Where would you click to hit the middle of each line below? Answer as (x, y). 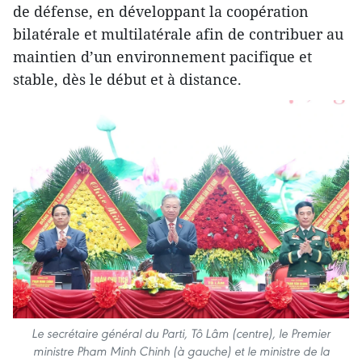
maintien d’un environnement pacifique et (162, 56)
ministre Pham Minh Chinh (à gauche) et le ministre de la (181, 351)
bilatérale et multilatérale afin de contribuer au (178, 34)
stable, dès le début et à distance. (127, 79)
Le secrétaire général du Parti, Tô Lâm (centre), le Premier (181, 333)
